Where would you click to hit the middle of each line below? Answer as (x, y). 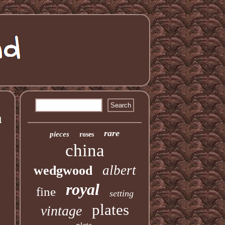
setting (121, 193)
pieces (60, 134)
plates (110, 210)
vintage (61, 211)
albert (119, 170)
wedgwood (63, 171)
